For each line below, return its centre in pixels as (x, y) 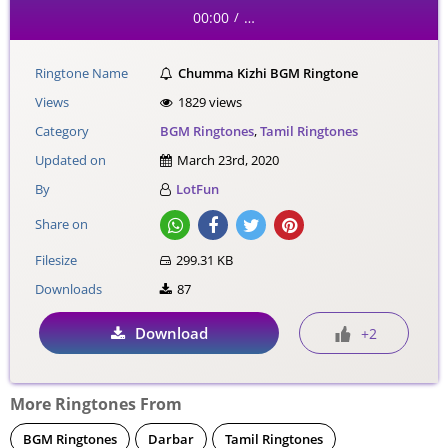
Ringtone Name (82, 73)
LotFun (198, 189)
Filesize (56, 260)
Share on (62, 224)
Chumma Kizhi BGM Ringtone (268, 73)
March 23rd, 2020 (228, 160)
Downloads (69, 289)
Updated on (71, 160)
